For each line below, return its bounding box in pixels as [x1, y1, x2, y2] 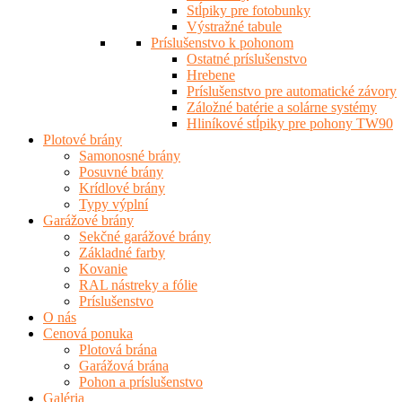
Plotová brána [79, 342, 157, 358]
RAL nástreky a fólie [79, 277, 197, 293]
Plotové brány [43, 132, 122, 148]
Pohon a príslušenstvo [79, 374, 203, 390]
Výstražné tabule [187, 19, 282, 35]
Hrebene [187, 67, 235, 83]
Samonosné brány [79, 148, 180, 164]
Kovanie [79, 261, 127, 277]
